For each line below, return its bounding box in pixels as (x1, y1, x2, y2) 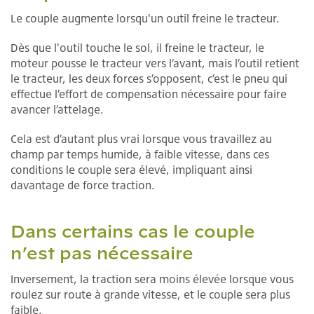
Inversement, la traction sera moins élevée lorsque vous (11, 272, 294, 287)
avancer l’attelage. (11, 102, 104, 117)
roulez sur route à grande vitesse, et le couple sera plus (11, 287, 290, 302)
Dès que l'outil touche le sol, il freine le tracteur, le (11, 41, 264, 55)
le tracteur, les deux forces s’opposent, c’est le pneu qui (11, 71, 287, 86)
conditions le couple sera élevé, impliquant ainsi (11, 163, 252, 177)
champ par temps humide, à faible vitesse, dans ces (11, 147, 269, 162)
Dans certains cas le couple (11, 221, 255, 242)
